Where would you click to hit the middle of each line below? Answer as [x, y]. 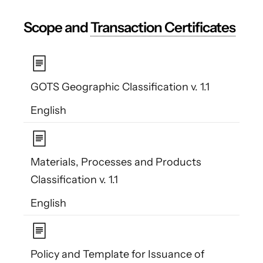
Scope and [57, 28]
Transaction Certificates [163, 28]
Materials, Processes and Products [116, 162]
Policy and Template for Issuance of [117, 254]
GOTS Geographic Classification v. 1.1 [120, 87]
